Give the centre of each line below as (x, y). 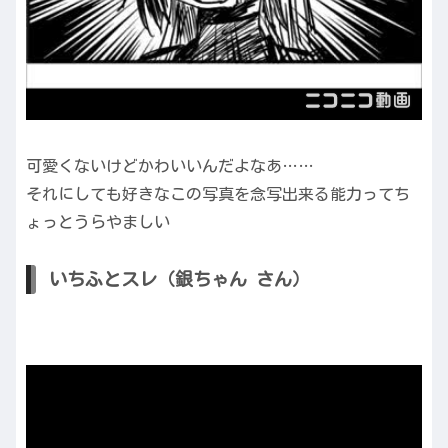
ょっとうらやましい (98, 222)
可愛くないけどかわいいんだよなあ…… (170, 166)
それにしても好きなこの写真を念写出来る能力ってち (218, 194)
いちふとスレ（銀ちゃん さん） (179, 279)
